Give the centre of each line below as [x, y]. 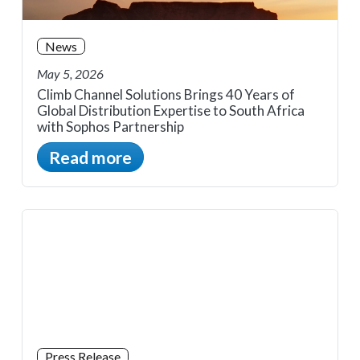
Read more [90, 157]
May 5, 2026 [70, 73]
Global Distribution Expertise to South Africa [171, 111]
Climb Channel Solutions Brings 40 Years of [166, 95]
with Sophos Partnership [112, 127]
